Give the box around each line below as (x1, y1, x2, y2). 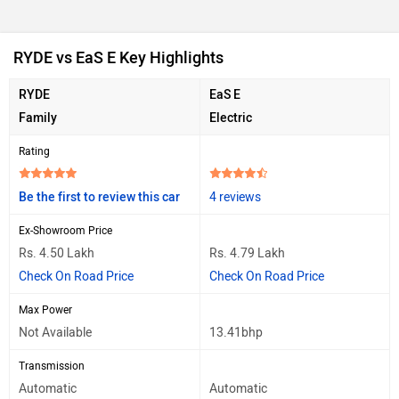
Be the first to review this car (19, 189, 180, 205)
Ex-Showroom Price (19, 224, 112, 237)
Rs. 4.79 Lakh (209, 245, 285, 261)
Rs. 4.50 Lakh (19, 245, 94, 261)
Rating (19, 144, 50, 158)
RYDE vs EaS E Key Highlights (13, 47, 224, 68)
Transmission (19, 359, 85, 372)
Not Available (19, 324, 92, 340)
